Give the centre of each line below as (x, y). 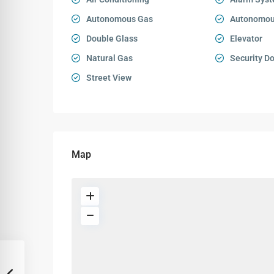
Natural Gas (109, 58)
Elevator (246, 39)
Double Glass (112, 39)
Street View (109, 78)
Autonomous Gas (120, 19)
